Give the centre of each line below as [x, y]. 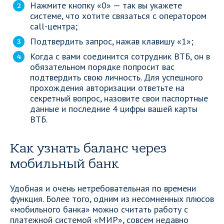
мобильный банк [64, 164]
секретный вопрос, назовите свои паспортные [119, 98]
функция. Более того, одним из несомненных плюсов [112, 199]
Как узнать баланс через [88, 148]
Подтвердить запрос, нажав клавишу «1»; [112, 41]
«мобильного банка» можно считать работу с [99, 209]
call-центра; [54, 26]
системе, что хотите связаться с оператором [118, 16]
